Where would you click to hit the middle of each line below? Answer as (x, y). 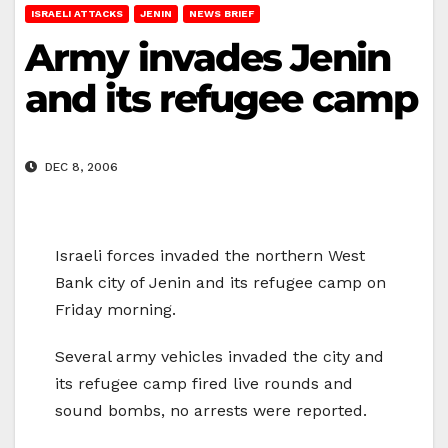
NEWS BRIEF (221, 13)
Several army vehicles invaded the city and (219, 357)
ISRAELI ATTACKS (77, 13)
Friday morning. (115, 310)
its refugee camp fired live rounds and (204, 384)
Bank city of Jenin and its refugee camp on (220, 283)
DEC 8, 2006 (79, 167)
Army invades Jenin (207, 57)
